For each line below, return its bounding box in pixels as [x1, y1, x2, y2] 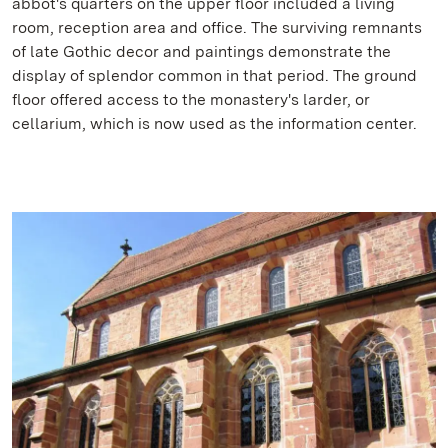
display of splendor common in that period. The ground [12, 65, 417, 85]
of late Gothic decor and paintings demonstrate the [12, 41, 391, 61]
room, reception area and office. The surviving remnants [12, 17, 422, 37]
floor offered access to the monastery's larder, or [12, 89, 370, 109]
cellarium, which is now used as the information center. [12, 113, 417, 133]
